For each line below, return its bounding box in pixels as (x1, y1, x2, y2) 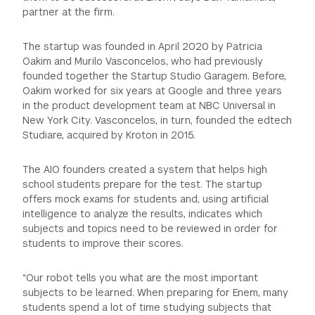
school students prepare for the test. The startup (22, 178, 263, 191)
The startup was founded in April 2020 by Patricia (22, 40, 263, 53)
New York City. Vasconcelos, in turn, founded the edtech (22, 114, 292, 127)
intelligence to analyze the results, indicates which (22, 207, 263, 221)
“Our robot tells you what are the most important (22, 271, 259, 285)
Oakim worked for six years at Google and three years (22, 84, 283, 98)
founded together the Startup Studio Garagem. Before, (22, 70, 287, 83)
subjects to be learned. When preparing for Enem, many (22, 286, 289, 300)
